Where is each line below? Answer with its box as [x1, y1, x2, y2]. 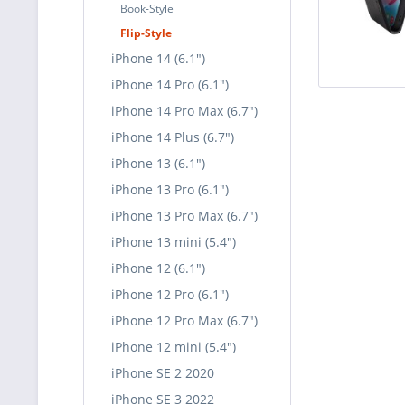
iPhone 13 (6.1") [111, 155, 205, 172]
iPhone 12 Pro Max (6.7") [111, 312, 258, 329]
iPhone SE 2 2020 [111, 364, 214, 381]
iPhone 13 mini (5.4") [111, 233, 236, 250]
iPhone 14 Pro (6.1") [111, 76, 229, 93]
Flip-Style [120, 25, 172, 41]
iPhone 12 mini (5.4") [111, 338, 236, 355]
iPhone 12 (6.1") [111, 259, 205, 277]
